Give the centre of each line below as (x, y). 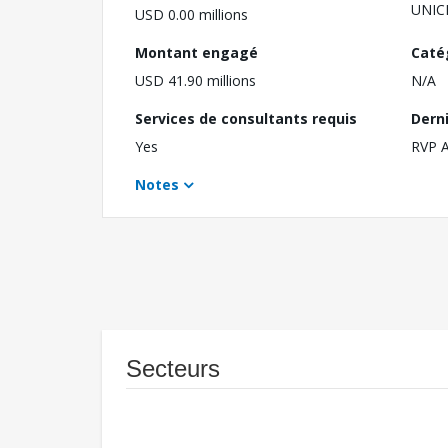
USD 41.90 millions (195, 81)
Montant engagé (196, 53)
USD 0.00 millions (191, 15)
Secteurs (173, 369)
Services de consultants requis (246, 119)
